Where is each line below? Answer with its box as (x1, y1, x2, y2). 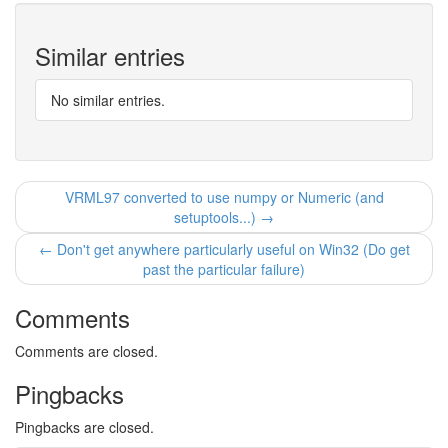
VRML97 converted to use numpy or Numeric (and (64, 187, 384, 207)
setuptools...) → (174, 207, 274, 227)
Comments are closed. (15, 341, 158, 361)
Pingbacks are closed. (15, 417, 154, 437)
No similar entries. (51, 90, 165, 110)
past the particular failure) (143, 259, 305, 279)
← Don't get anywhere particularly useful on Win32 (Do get (38, 239, 410, 259)
